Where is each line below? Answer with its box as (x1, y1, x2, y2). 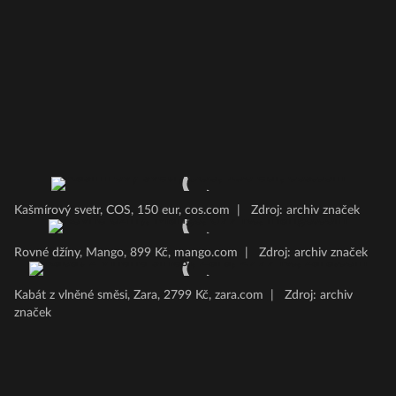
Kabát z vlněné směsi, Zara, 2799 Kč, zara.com (14, 289, 263, 301)
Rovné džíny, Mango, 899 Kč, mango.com (14, 247, 238, 259)
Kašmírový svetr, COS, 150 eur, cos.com (14, 204, 230, 217)
